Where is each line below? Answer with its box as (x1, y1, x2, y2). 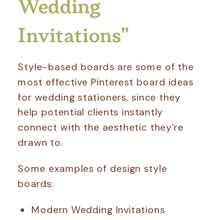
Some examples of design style (18, 162, 167, 175)
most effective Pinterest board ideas (18, 75, 194, 88)
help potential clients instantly (18, 106, 164, 118)
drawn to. (18, 136, 64, 149)
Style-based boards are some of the (18, 60, 194, 73)
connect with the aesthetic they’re (18, 121, 184, 134)
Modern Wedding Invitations (31, 203, 165, 216)
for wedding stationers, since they (18, 90, 181, 103)
